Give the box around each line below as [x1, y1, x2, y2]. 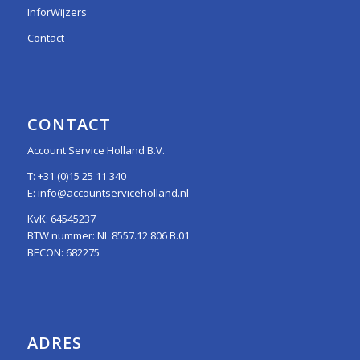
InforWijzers [27, 5, 87, 20]
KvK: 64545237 [27, 211, 96, 227]
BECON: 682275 [27, 245, 100, 260]
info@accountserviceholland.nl [37, 186, 189, 201]
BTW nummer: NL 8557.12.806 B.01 [27, 228, 190, 243]
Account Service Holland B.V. [27, 143, 165, 158]
